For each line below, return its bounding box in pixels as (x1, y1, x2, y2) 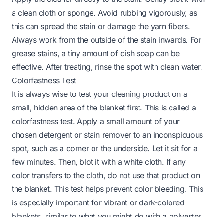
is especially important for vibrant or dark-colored (12, 197, 185, 207)
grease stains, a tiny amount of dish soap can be (12, 48, 180, 58)
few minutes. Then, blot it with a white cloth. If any (12, 156, 186, 167)
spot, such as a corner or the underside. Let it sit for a (12, 143, 198, 153)
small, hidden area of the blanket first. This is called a (12, 102, 196, 112)
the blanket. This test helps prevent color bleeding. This (12, 184, 203, 194)
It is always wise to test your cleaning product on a (12, 89, 187, 99)
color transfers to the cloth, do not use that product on (12, 170, 200, 180)
